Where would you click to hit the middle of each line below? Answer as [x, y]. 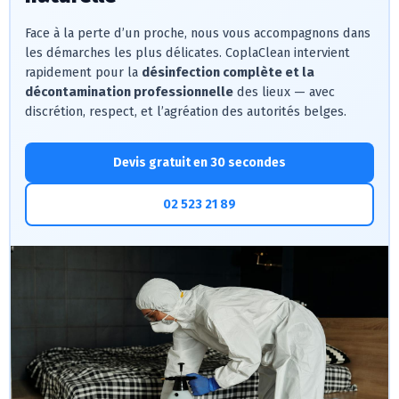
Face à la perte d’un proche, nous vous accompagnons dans [198, 33]
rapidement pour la [83, 72]
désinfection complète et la [228, 72]
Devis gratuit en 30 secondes [199, 163]
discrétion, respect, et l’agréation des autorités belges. [186, 111]
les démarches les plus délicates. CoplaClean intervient [187, 53]
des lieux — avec [284, 92]
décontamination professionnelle [129, 92]
